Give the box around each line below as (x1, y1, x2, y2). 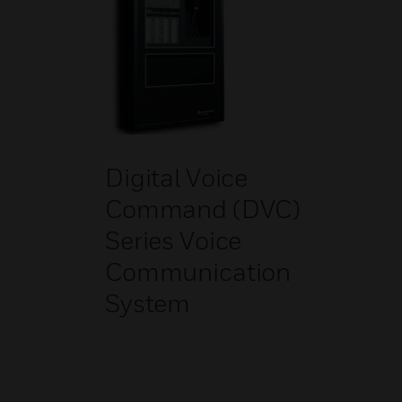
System (105, 288, 191, 318)
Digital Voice (105, 162, 249, 192)
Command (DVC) (105, 194, 301, 223)
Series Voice (105, 225, 242, 255)
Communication (105, 257, 292, 286)
